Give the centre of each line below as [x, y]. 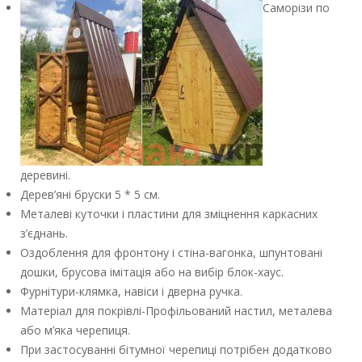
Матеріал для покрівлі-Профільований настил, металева [176, 311]
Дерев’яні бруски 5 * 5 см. [90, 195]
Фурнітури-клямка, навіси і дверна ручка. [131, 292]
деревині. [45, 175]
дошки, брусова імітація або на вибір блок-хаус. [152, 272]
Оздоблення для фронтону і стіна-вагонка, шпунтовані [171, 253]
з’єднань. [44, 234]
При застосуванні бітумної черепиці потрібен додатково [176, 350]
